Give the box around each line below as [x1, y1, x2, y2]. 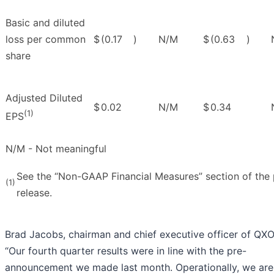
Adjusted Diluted [6, 92, 83, 105]
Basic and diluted [6, 17, 85, 29]
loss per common [6, 33, 86, 46]
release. [17, 187, 52, 199]
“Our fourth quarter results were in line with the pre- [5, 245, 246, 257]
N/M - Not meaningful [6, 143, 106, 155]
